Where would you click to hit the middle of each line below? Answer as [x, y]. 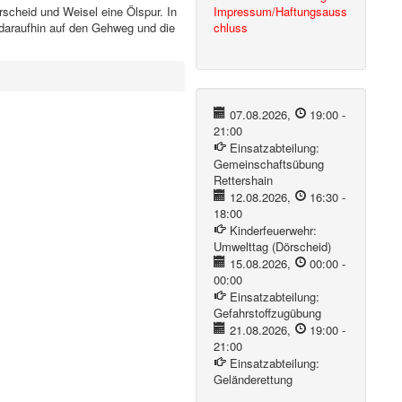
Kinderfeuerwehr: [273, 230]
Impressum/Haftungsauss [281, 11]
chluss [231, 27]
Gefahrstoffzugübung [268, 313]
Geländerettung [253, 379]
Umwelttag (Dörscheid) [273, 246]
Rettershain [244, 180]
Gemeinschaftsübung [269, 164]
